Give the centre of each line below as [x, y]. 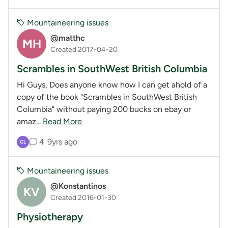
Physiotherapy [50, 217]
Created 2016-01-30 [83, 198]
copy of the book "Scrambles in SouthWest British [107, 97]
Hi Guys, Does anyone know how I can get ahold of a [112, 84]
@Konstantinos [78, 186]
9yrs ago [62, 141]
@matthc [68, 38]
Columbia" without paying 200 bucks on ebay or [104, 109]
